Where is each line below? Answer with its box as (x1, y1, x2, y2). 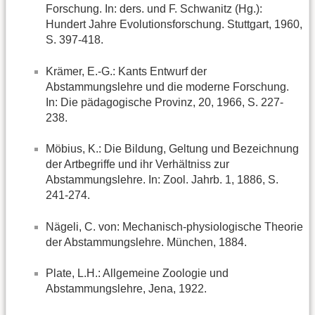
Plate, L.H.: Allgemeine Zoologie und (46, 267, 229, 279)
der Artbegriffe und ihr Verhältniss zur (46, 158, 229, 171)
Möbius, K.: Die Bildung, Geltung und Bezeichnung (46, 143, 299, 155)
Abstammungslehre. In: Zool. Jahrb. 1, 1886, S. (46, 174, 278, 186)
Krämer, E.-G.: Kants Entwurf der (46, 65, 207, 77)
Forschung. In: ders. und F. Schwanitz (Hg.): (46, 3, 262, 15)
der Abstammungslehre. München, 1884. (46, 236, 247, 248)
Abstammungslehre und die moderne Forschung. (46, 80, 289, 93)
